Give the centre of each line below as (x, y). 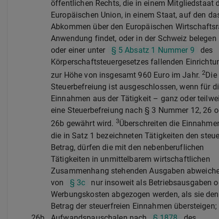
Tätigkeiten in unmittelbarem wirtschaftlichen (131, 159)
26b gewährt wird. (83, 124)
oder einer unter (79, 50)
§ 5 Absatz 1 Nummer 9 (153, 50)
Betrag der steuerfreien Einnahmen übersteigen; (134, 206)
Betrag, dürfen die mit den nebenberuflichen (128, 147)
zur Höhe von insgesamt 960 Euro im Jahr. (127, 75)
